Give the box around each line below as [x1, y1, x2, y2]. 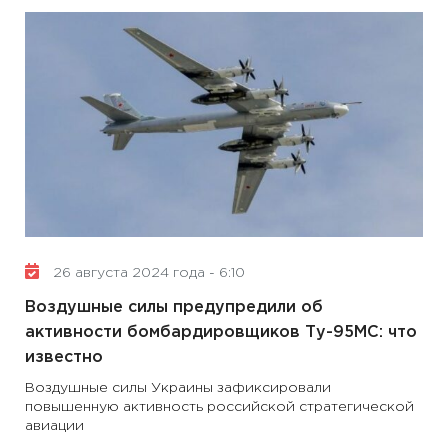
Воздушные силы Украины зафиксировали [25, 382, 331, 394]
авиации [25, 420, 84, 432]
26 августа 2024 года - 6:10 [49, 267, 245, 279]
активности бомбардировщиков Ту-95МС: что [25, 325, 417, 340]
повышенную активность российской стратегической [25, 401, 414, 413]
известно [25, 350, 103, 365]
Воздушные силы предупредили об [25, 300, 323, 315]
